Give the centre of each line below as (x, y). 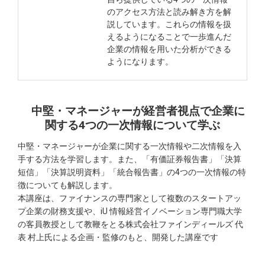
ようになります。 (140, 62)
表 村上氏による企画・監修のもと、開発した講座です (118, 237)
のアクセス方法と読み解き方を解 (169, 12)
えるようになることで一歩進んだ (169, 37)
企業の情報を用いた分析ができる (169, 49)
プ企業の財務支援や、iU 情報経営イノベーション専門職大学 (130, 211)
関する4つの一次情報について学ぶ (132, 125)
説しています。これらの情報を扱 (169, 25)
